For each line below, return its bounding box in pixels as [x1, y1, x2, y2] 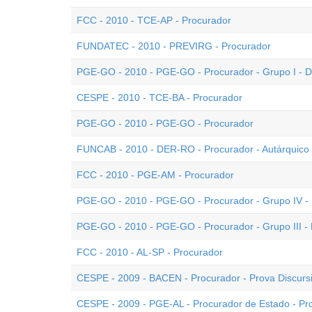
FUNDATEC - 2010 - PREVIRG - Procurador [77, 40, 271, 52]
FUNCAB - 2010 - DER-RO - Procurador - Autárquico [77, 143, 309, 155]
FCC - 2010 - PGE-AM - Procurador [77, 169, 234, 180]
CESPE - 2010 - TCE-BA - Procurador [77, 92, 242, 103]
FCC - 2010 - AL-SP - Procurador [77, 247, 223, 258]
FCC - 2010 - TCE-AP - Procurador [77, 15, 231, 26]
